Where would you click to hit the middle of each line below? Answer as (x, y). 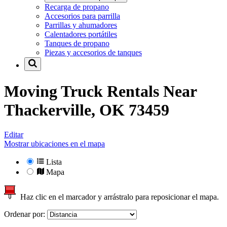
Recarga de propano (77, 7)
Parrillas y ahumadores (81, 25)
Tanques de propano (77, 44)
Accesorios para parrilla (82, 16)
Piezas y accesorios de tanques (93, 53)
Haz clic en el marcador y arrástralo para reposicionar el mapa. (118, 197)
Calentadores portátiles (81, 34)
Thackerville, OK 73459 (87, 110)
